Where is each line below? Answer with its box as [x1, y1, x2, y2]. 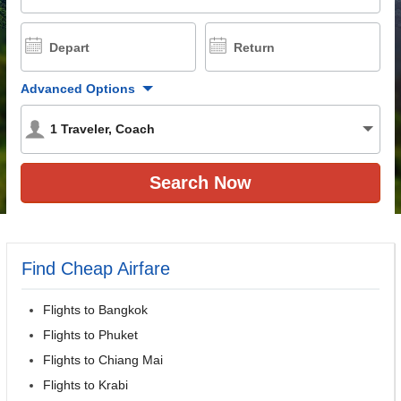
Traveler [61, 121, 108, 136]
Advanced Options [21, 81, 135, 96]
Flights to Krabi [43, 377, 128, 392]
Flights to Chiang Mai [43, 352, 163, 367]
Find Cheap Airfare [21, 258, 170, 278]
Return [234, 39, 275, 55]
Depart [49, 39, 90, 55]
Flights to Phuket [43, 327, 138, 342]
